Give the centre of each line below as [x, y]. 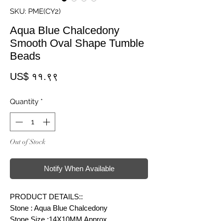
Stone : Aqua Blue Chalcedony [59, 208]
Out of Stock [28, 142]
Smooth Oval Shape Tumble [77, 43]
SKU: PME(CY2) [35, 11]
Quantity [24, 101]
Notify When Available [79, 169]
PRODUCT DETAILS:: [46, 197]
